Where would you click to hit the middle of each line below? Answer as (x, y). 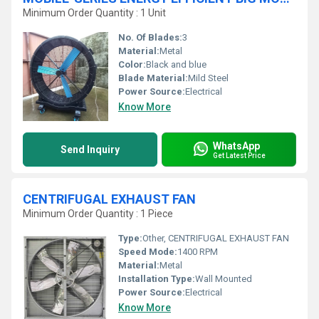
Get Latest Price (239, 155)
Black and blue (176, 64)
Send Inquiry (90, 150)
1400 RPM (198, 252)
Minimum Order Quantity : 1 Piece (98, 214)
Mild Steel (208, 78)
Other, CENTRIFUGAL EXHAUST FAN (216, 238)
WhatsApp (236, 146)
